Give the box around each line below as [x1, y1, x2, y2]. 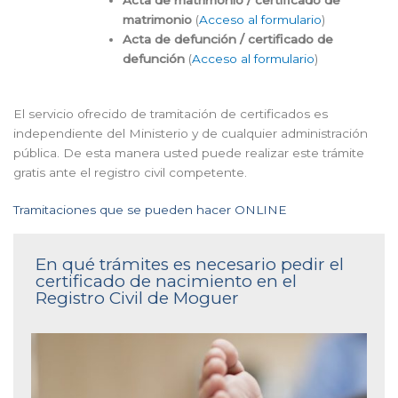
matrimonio [123, 12, 193, 27]
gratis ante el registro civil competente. [13, 165, 247, 180]
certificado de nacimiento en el [36, 271, 297, 292]
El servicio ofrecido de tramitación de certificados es [13, 107, 328, 122]
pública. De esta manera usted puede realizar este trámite [13, 146, 364, 161]
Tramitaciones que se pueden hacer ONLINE [13, 203, 287, 218]
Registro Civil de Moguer [36, 288, 239, 309]
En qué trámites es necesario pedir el [36, 254, 344, 275]
